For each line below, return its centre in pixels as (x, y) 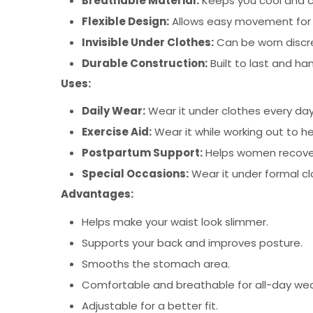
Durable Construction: (145, 63)
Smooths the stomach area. (156, 263)
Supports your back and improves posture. (192, 242)
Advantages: (97, 194)
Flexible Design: (125, 21)
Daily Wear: (114, 111)
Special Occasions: (135, 174)
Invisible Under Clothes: (148, 42)
